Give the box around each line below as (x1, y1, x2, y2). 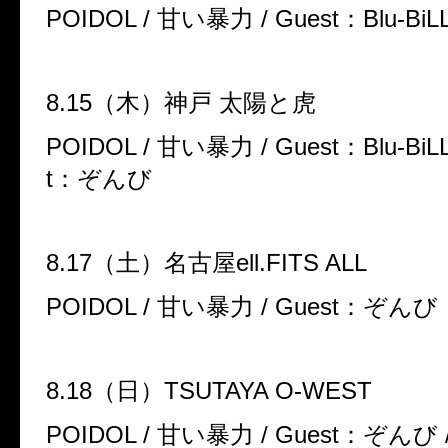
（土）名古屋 (92, 249, 236, 277)
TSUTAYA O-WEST (164, 377, 372, 405)
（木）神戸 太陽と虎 (92, 89, 316, 117)
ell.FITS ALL (236, 249, 367, 277)
